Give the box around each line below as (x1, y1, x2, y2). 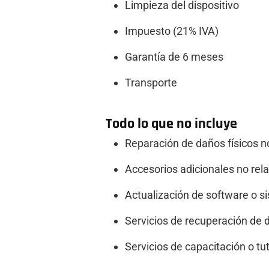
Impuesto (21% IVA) (125, 24, 219, 37)
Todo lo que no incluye (106, 114, 237, 133)
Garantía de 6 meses (125, 50, 223, 63)
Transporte (125, 76, 177, 89)
